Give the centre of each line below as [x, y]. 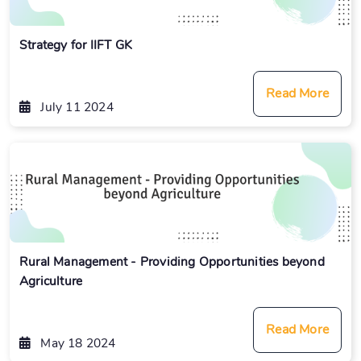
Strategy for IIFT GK [76, 45]
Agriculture [51, 280]
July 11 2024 [75, 107]
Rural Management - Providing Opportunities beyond [172, 261]
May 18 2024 [77, 342]
